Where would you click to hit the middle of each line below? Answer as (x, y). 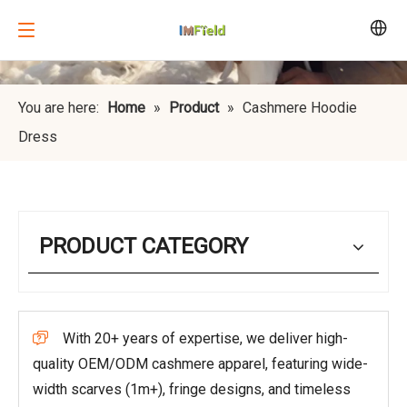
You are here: (59, 108)
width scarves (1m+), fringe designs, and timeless (192, 390)
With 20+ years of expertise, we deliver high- (205, 339)
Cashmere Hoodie (300, 108)
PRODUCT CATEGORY (144, 247)
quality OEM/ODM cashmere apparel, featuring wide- (200, 364)
